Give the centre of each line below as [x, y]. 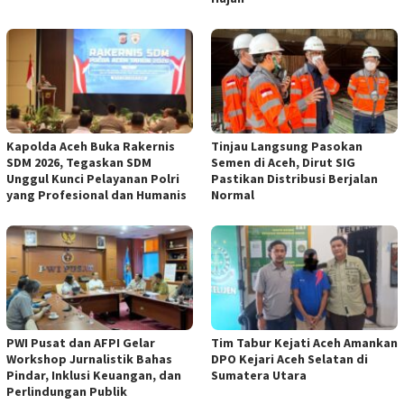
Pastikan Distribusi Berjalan [294, 179]
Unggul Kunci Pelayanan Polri [93, 179]
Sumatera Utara [259, 376]
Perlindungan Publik [67, 392]
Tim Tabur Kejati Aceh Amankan [304, 343]
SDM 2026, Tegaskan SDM [79, 163]
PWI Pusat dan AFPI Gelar [81, 343]
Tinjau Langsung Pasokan [287, 147]
